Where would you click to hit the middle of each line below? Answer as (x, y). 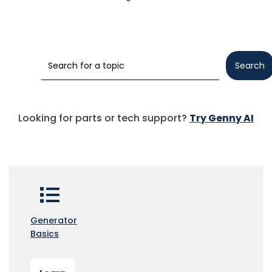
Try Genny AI (222, 118)
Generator (54, 220)
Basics (45, 234)
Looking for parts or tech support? (104, 118)
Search (250, 66)
